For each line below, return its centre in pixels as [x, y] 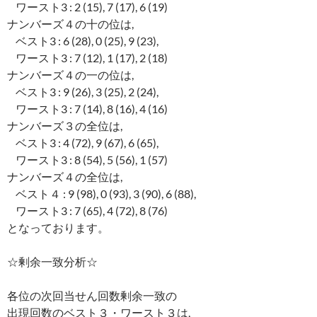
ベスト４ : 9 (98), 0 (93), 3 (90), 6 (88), [102, 194]
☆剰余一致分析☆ [52, 262]
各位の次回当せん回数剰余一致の [92, 296]
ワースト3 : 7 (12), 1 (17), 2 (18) [87, 58]
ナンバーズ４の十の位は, [70, 24]
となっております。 [58, 228]
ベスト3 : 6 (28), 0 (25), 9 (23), [83, 41]
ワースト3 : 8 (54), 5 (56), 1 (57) [87, 160]
